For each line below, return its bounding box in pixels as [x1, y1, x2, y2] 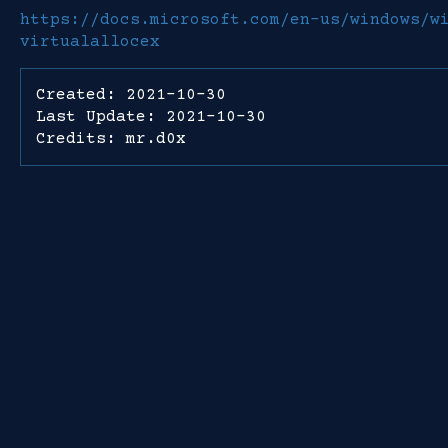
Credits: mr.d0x [36, 130, 186, 148]
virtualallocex [20, 33, 160, 51]
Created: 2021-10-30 [36, 86, 226, 104]
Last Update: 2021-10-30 [36, 108, 266, 126]
